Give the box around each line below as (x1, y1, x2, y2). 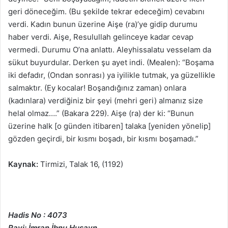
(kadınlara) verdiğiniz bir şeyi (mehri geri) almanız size (8, 96, 203, 106)
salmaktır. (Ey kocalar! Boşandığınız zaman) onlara (8, 83, 186, 93)
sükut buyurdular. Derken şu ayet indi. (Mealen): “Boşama (8, 58, 214, 68)
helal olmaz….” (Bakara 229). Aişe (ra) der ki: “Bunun (8, 108, 194, 119)
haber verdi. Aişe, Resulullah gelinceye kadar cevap (8, 32, 193, 42)
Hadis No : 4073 (8, 210, 67, 220)
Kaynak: (8, 159, 38, 169)
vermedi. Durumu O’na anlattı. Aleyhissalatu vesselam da (8, 45, 211, 55)
